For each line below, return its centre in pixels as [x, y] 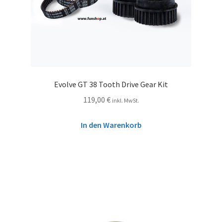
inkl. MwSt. [125, 100]
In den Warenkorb [111, 125]
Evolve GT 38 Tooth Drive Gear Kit [111, 84]
